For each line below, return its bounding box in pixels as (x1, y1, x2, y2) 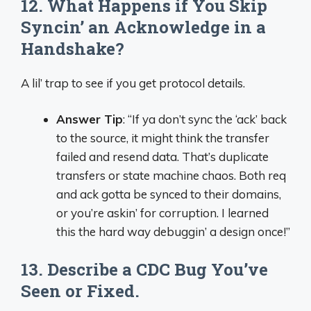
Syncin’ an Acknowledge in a (21, 15, 266, 38)
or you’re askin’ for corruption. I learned (56, 205, 269, 220)
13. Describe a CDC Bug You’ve (21, 258, 268, 280)
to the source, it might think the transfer (56, 131, 269, 145)
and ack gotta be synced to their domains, (56, 187, 281, 201)
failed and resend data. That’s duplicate (56, 149, 269, 164)
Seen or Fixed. (21, 279, 140, 302)
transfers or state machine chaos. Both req (56, 168, 286, 183)
